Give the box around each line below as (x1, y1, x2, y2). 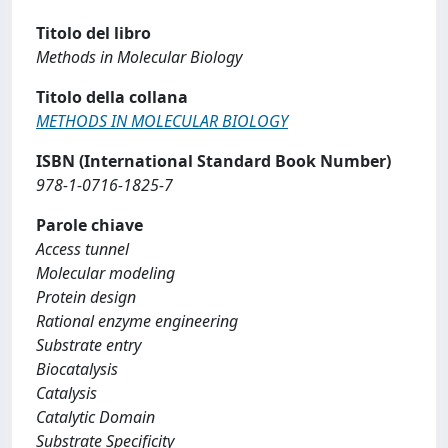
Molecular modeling (36, 262, 175, 284)
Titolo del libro (36, 22, 151, 44)
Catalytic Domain (36, 406, 155, 428)
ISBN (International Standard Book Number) (36, 150, 391, 172)
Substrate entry (36, 334, 141, 356)
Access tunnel (36, 238, 129, 260)
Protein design (36, 286, 136, 308)
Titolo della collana (36, 86, 188, 108)
